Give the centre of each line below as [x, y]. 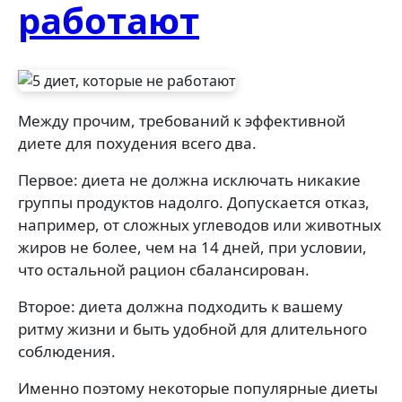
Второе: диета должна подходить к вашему [180, 307]
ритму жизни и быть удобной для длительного [192, 329]
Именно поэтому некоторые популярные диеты [198, 389]
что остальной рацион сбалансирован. [164, 270]
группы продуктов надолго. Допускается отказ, [194, 203]
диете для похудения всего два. [137, 144]
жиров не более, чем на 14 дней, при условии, [192, 248]
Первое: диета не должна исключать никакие [189, 180]
